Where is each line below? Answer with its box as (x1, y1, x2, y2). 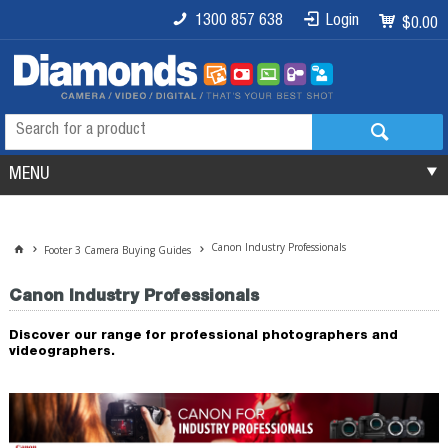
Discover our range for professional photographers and (8, 325, 398, 342)
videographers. (8, 341, 115, 358)
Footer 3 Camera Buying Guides (44, 242, 192, 257)
